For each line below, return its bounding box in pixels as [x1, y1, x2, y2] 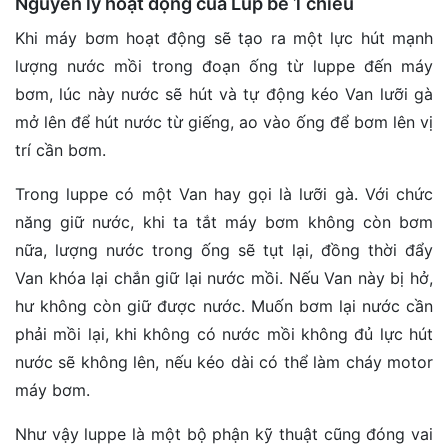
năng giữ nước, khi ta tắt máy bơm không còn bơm [15, 212, 433, 233]
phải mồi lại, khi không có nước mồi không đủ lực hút [15, 324, 433, 345]
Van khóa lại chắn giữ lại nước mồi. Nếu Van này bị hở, [15, 268, 433, 289]
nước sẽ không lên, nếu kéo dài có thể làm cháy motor [15, 352, 433, 373]
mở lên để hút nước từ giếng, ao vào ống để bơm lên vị [15, 112, 433, 133]
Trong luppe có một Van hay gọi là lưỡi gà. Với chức [15, 184, 433, 205]
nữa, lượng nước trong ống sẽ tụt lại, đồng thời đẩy [15, 240, 433, 261]
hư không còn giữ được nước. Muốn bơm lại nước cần [15, 296, 433, 317]
